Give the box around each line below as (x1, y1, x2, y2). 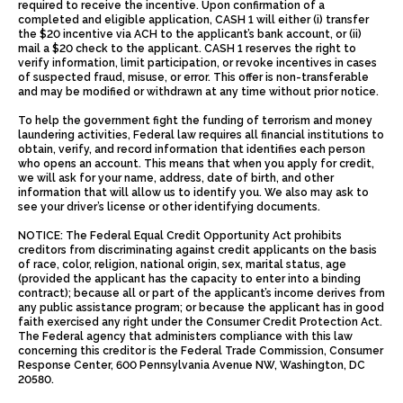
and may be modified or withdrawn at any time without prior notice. (18, 85, 379, 98)
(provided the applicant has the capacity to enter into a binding (18, 272, 361, 285)
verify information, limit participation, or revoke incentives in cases (18, 56, 377, 69)
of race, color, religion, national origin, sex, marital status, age (18, 257, 346, 271)
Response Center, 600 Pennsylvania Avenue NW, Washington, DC (18, 358, 365, 372)
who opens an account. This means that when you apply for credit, (18, 157, 374, 170)
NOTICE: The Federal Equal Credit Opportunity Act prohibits (18, 228, 342, 242)
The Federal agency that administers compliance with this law (18, 329, 353, 343)
